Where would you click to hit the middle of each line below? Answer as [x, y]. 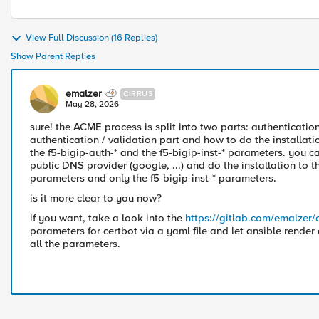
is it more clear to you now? [96, 198]
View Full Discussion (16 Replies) [91, 38]
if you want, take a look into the [108, 218]
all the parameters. [75, 244]
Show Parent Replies [53, 56]
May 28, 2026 [92, 104]
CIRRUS [138, 94]
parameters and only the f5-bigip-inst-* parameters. [153, 178]
